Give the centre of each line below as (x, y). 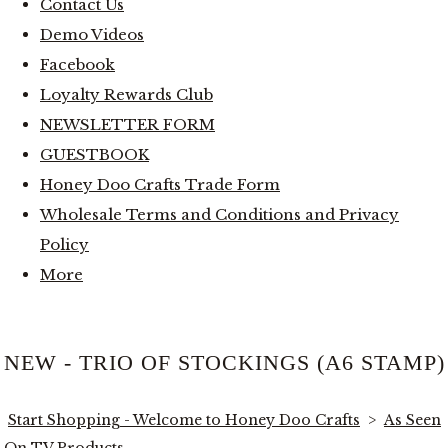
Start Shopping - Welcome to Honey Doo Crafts (184, 419)
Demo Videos (92, 34)
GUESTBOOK (94, 154)
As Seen (412, 419)
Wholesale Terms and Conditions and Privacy (219, 214)
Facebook (77, 64)
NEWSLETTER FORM (127, 124)
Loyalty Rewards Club (126, 94)
